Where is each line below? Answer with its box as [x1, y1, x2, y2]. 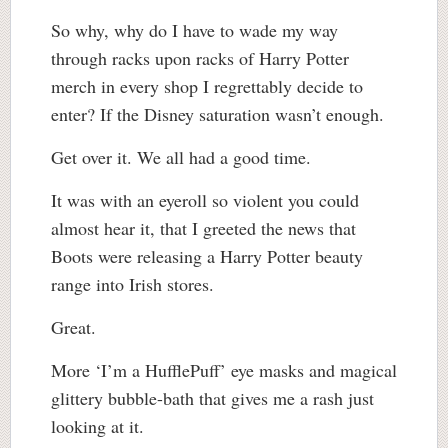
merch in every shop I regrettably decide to [51, 74, 363, 98]
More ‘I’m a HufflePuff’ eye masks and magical [51, 358, 397, 382]
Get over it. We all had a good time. [51, 145, 317, 169]
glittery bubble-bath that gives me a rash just [51, 386, 374, 410]
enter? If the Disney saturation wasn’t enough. [51, 102, 384, 126]
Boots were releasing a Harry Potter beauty [51, 244, 363, 268]
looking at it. [51, 414, 144, 438]
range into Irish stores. [51, 272, 220, 296]
